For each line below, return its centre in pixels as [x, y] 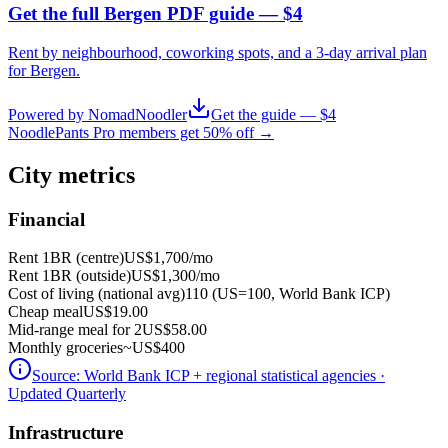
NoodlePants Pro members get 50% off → [141, 132]
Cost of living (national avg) [96, 294]
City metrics [71, 174]
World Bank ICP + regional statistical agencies [230, 376]
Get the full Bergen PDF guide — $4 [155, 14]
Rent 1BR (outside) [69, 276]
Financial [46, 219]
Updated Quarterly [67, 394]
